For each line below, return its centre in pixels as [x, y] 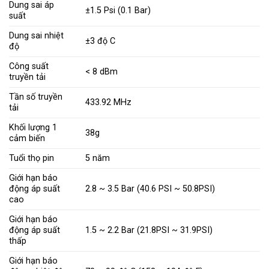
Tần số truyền [36, 97]
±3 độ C [101, 41]
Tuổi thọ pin [32, 158]
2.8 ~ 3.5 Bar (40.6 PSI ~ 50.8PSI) [150, 189]
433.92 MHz [109, 102]
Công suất [29, 66]
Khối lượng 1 [33, 128]
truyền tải [27, 77]
